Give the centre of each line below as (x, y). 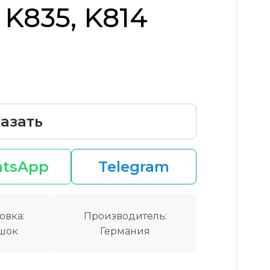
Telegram (133, 166)
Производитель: (125, 216)
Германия (125, 231)
